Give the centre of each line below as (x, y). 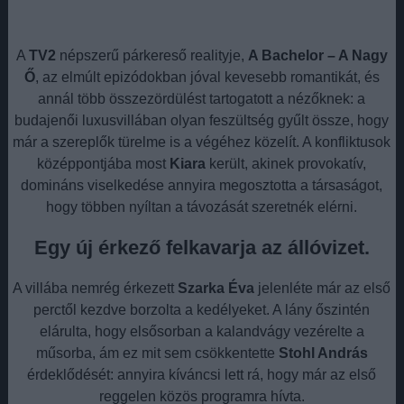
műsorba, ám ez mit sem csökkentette (157, 353)
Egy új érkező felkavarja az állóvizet (199, 247)
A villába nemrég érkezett (96, 288)
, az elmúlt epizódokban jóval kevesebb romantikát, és (207, 77)
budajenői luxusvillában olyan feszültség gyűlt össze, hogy (202, 120)
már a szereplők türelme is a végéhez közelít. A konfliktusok (202, 142)
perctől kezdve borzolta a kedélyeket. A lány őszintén (202, 309)
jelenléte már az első (323, 288)
